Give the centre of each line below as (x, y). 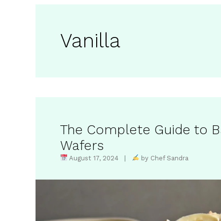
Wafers (82, 146)
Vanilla (90, 41)
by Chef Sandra (164, 158)
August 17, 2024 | (99, 158)
